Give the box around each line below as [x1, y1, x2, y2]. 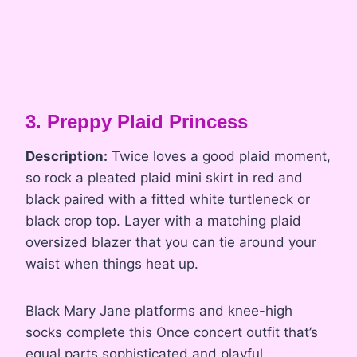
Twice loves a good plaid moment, [108, 148, 331, 165]
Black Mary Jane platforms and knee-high [25, 303, 292, 320]
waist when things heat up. [25, 256, 198, 273]
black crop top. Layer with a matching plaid [25, 213, 301, 229]
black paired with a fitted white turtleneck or [25, 191, 310, 208]
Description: [25, 148, 108, 165]
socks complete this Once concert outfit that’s [25, 324, 318, 341]
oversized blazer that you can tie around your [25, 234, 316, 251]
